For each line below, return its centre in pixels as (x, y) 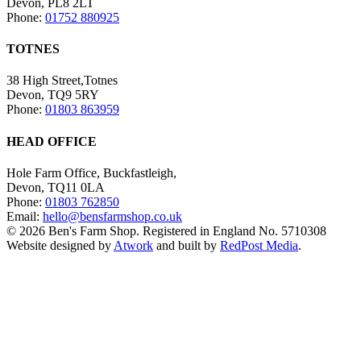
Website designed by (60, 245)
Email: (25, 216)
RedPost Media (259, 245)
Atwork (133, 245)
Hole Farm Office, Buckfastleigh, (91, 172)
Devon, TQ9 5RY (53, 95)
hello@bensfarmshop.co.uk (112, 216)
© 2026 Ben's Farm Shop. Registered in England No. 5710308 (166, 230)
